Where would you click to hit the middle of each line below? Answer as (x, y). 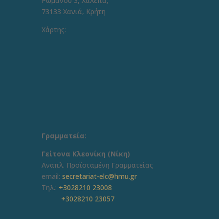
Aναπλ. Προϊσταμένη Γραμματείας (97, 165)
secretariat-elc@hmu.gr (99, 176)
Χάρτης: (54, 30)
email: (52, 176)
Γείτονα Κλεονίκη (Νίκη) (87, 154)
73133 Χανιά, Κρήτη (73, 12)
